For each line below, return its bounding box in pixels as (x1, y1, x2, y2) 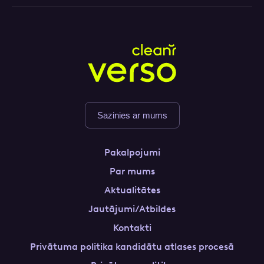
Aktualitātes (104, 184, 160, 196)
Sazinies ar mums (97, 110, 167, 120)
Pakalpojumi (104, 147, 160, 158)
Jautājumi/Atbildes (88, 203, 176, 214)
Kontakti (113, 222, 151, 233)
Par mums (109, 166, 155, 177)
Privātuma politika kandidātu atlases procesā (30, 241, 234, 252)
